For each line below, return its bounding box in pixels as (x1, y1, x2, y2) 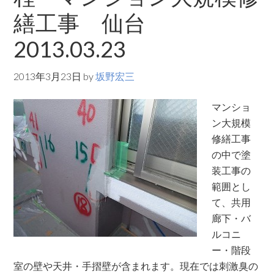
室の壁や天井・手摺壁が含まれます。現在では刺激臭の (13, 260, 259, 272)
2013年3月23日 (13, 70, 82, 82)
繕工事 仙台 (13, 9, 168, 36)
